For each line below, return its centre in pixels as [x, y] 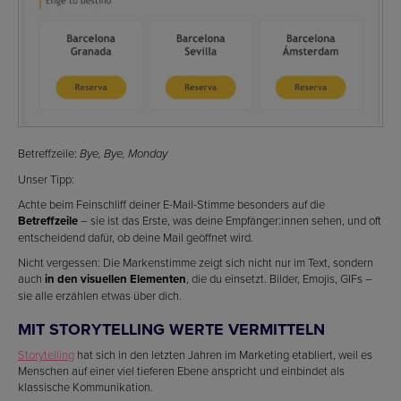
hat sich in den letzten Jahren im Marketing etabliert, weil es [223, 355]
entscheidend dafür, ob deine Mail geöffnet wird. [136, 238]
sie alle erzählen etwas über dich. [100, 296]
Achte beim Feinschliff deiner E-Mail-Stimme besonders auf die [171, 205]
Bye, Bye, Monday [124, 154]
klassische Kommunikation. [85, 387]
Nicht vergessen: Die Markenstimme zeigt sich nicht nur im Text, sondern [196, 263]
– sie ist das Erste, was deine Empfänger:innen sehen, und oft [230, 221]
